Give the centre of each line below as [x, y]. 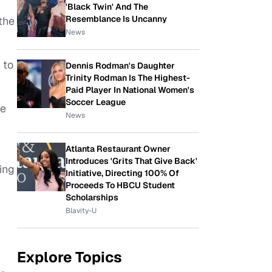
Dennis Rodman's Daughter [120, 66]
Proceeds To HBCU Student [120, 185]
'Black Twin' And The [107, 7]
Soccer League [96, 102]
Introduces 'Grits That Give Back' [131, 161]
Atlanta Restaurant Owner [118, 149]
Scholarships [92, 197]
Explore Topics [70, 257]
